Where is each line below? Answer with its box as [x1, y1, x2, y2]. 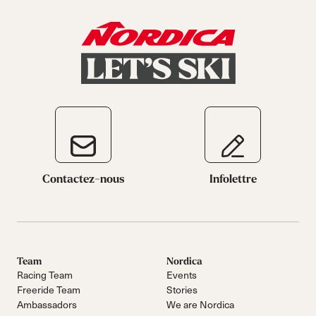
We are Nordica [166, 296, 234, 312]
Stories [166, 281, 197, 297]
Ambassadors [17, 296, 77, 312]
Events [166, 267, 197, 282]
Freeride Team [17, 281, 80, 297]
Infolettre [209, 172, 257, 185]
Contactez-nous [42, 172, 125, 185]
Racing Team [17, 267, 73, 282]
